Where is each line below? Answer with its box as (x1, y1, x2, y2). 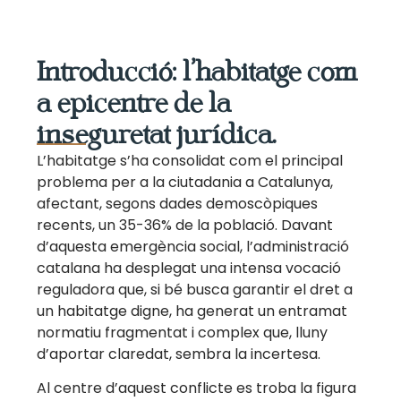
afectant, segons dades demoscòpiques (37, 193, 319, 214)
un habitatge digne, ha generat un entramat (37, 301, 348, 321)
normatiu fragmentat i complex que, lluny (37, 322, 328, 343)
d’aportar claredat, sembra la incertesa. (37, 344, 321, 364)
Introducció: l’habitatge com (37, 56, 358, 88)
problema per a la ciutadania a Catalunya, (37, 172, 334, 192)
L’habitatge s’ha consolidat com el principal (37, 150, 344, 171)
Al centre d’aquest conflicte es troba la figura (37, 378, 357, 399)
